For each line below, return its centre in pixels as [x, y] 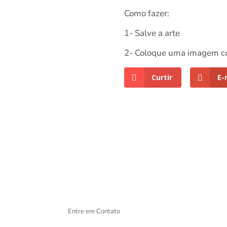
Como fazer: [147, 14]
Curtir [162, 78]
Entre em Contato [94, 211]
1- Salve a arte [152, 33]
